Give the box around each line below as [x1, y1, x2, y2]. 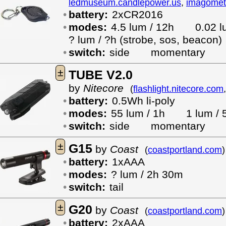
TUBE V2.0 [68, 68, 133, 82]
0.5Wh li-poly [111, 95, 175, 107]
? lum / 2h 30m [110, 168, 183, 181]
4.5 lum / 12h [110, 21, 195, 33]
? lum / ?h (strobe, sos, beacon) [69, 34, 222, 46]
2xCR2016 [111, 9, 163, 21]
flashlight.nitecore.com [133, 84, 224, 94]
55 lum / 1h [110, 107, 186, 120]
